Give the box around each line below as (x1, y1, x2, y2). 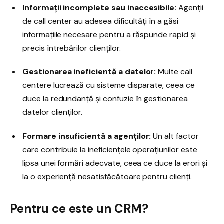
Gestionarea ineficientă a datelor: (22, 66, 156, 77)
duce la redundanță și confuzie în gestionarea (22, 93, 188, 104)
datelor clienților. (22, 107, 83, 118)
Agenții (176, 2, 203, 13)
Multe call (156, 66, 192, 77)
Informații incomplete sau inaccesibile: (22, 2, 177, 13)
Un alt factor (151, 131, 199, 142)
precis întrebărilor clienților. (22, 42, 121, 53)
